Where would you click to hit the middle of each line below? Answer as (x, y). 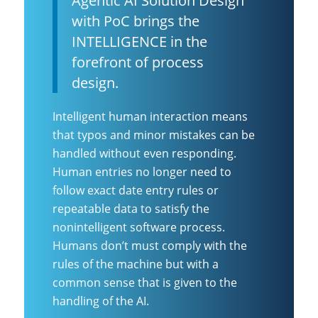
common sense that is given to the (145, 283)
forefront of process (138, 62)
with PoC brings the (136, 21)
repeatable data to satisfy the (131, 209)
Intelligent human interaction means (150, 117)
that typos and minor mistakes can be (154, 135)
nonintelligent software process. (139, 227)
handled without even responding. (144, 154)
